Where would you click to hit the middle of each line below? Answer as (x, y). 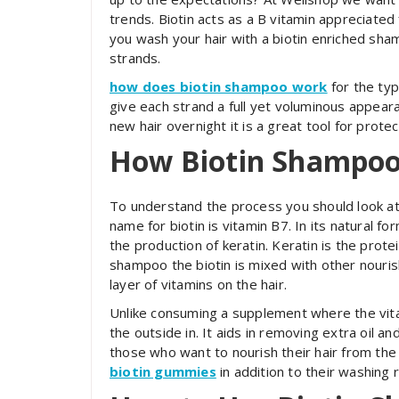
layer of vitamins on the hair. (198, 284)
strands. (135, 57)
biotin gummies (163, 371)
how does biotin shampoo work (219, 86)
